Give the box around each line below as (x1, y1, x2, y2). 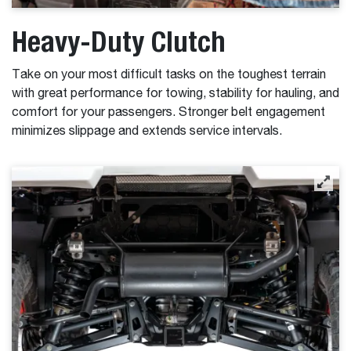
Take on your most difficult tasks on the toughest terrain (12, 69, 326, 81)
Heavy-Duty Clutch (12, 24, 226, 58)
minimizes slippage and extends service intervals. (12, 125, 282, 138)
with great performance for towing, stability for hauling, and (12, 88, 339, 100)
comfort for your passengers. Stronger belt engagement (12, 107, 325, 119)
